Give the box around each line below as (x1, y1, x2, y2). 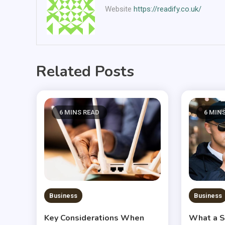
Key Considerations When (44, 212, 144, 224)
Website (104, 5, 132, 14)
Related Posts (36, 61, 134, 82)
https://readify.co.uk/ (133, 5, 201, 14)
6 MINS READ (59, 108, 99, 116)
